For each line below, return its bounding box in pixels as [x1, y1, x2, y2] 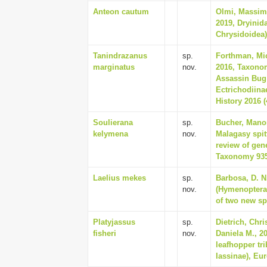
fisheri [93, 229, 116, 238]
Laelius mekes [93, 173, 146, 182]
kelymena [93, 129, 128, 138]
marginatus [93, 63, 135, 72]
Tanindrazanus [93, 51, 147, 60]
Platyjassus [93, 218, 135, 226]
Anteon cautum [93, 7, 149, 16]
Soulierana [93, 118, 133, 127]
